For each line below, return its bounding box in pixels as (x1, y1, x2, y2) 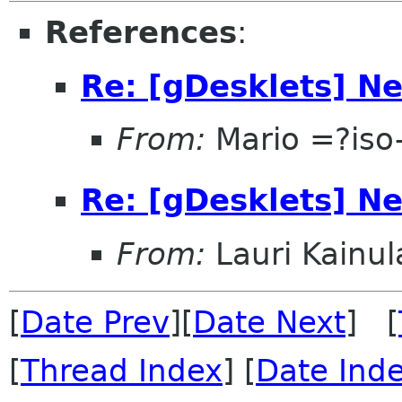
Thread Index (21, 352, 223, 389)
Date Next (193, 303, 345, 340)
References (45, 14, 237, 51)
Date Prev (21, 303, 170, 340)
